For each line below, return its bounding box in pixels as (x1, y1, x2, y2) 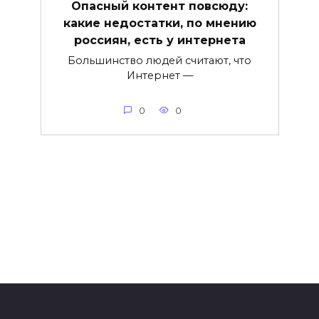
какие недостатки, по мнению (63, 16, 256, 30)
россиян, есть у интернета (73, 33, 246, 47)
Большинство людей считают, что (68, 53, 251, 67)
